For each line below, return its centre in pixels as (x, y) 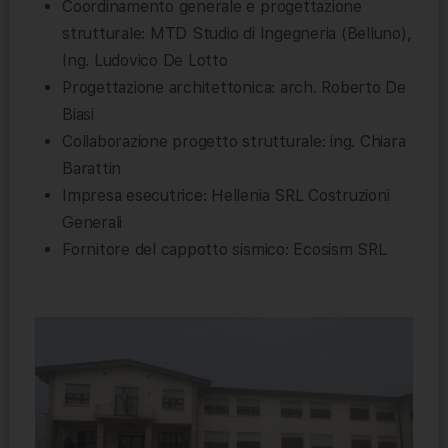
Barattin (92, 169)
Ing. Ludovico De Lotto (145, 61)
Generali (92, 223)
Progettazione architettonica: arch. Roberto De (234, 88)
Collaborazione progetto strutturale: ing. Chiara (234, 142)
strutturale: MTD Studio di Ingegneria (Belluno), (237, 34)
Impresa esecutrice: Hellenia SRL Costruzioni (226, 196)
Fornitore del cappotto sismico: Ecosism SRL (224, 250)
